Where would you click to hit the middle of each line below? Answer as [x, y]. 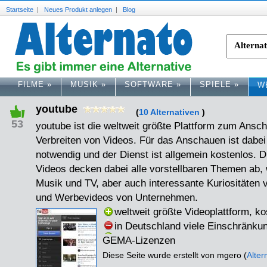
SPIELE [215, 84]
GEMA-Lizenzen [139, 240]
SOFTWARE [149, 84]
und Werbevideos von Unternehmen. [117, 198]
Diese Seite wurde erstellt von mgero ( [175, 255]
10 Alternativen [169, 112]
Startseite [20, 10]
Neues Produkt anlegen [78, 10]
